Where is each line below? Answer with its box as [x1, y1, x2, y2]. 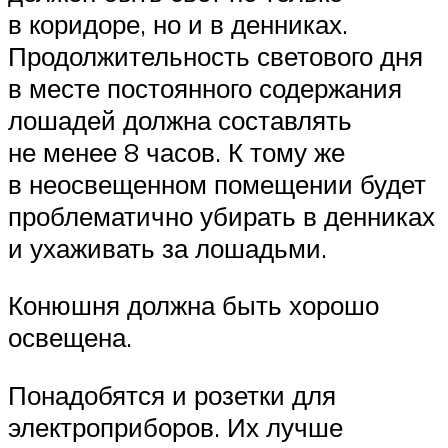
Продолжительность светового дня [8, 39, 423, 72]
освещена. [8, 321, 132, 354]
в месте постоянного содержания [8, 71, 402, 104]
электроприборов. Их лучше [8, 410, 343, 443]
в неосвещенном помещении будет [8, 167, 426, 200]
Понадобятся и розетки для [8, 378, 336, 411]
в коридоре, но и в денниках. [8, 7, 348, 40]
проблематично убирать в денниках [8, 199, 435, 232]
